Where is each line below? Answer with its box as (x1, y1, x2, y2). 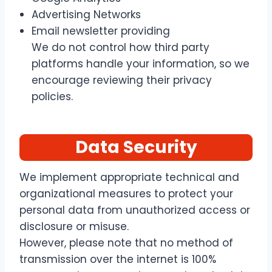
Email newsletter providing (32, 24, 170, 38)
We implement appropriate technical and (19, 170, 239, 185)
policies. (32, 89, 73, 104)
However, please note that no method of (19, 236, 233, 250)
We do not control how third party (32, 40, 209, 55)
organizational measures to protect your (19, 186, 233, 201)
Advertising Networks (32, 7, 141, 22)
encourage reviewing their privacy (32, 73, 212, 87)
